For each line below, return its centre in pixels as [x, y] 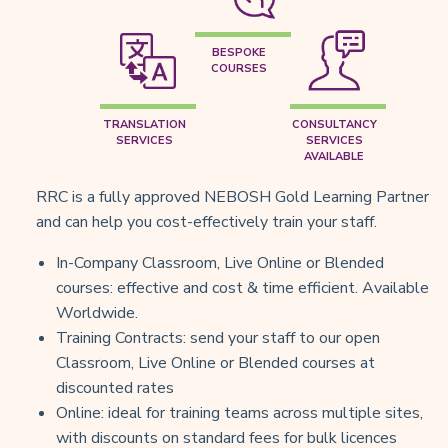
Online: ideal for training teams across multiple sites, [239, 412]
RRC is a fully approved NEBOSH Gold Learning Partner [232, 196]
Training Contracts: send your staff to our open [218, 337]
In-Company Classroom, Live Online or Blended [220, 262]
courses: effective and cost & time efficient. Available [242, 287]
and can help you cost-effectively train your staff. [206, 221]
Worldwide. [97, 312]
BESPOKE [239, 52]
